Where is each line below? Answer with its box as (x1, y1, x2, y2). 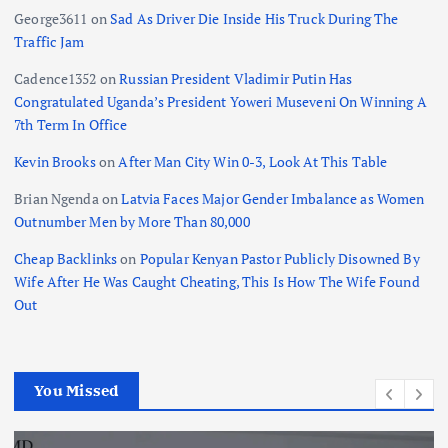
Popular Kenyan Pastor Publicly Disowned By (139, 248, 420, 268)
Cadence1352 (14, 68, 97, 88)
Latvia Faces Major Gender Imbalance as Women (121, 188, 425, 208)
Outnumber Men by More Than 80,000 (14, 211, 250, 231)
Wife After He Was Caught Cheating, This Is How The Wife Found (14, 271, 420, 291)
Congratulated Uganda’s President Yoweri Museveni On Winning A (14, 91, 427, 111)
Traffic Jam (14, 31, 85, 51)
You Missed (34, 381, 119, 401)
